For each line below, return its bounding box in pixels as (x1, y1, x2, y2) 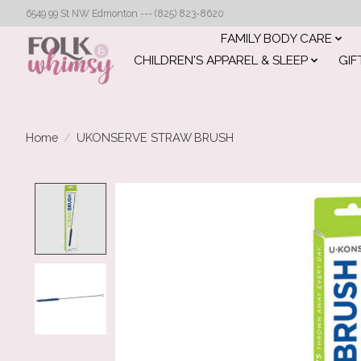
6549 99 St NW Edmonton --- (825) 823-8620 (26, 7, 224, 19)
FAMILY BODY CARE (220, 31, 332, 46)
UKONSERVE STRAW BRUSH (76, 130, 234, 144)
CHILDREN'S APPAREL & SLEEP (133, 53, 308, 68)
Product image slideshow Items (114, 183, 327, 201)
